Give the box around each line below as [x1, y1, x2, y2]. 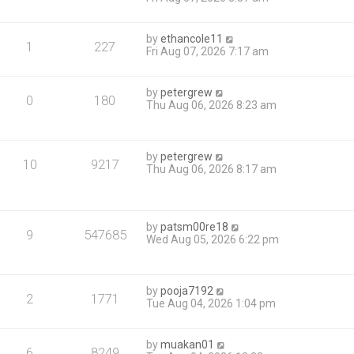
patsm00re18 [160, 220, 229, 234]
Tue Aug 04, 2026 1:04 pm [146, 297, 277, 311]
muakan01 [160, 338, 215, 352]
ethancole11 [160, 32, 224, 45]
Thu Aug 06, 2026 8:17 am [146, 163, 277, 175]
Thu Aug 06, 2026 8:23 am [146, 99, 277, 111]
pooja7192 [160, 284, 214, 298]
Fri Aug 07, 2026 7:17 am [146, 45, 269, 58]
